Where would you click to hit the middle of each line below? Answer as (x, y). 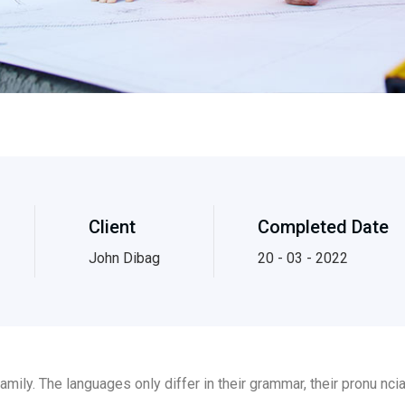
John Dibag (124, 259)
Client (112, 227)
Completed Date (324, 227)
